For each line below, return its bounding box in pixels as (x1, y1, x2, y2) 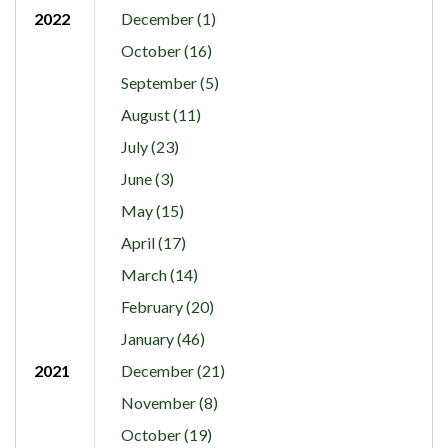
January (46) (120, 328, 205, 348)
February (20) (120, 296, 214, 316)
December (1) (120, 8, 216, 28)
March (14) (120, 264, 198, 284)
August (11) (120, 104, 201, 124)
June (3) (120, 168, 174, 188)
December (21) (120, 360, 225, 380)
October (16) (120, 40, 212, 60)
